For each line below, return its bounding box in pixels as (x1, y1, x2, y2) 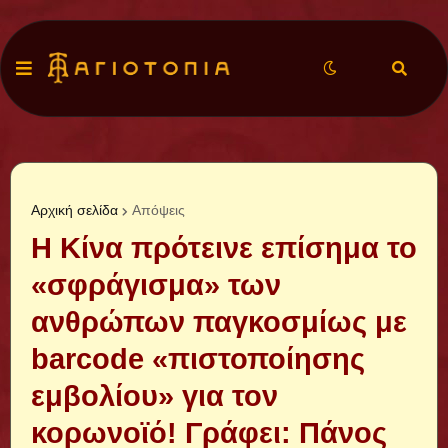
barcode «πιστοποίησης (31, 343, 365, 375)
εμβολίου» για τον (31, 380, 278, 412)
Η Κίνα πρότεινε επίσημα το (31, 232, 417, 264)
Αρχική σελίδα (31, 202, 118, 218)
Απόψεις (132, 202, 185, 218)
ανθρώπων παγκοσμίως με (31, 306, 407, 338)
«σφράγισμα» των (31, 269, 281, 301)
